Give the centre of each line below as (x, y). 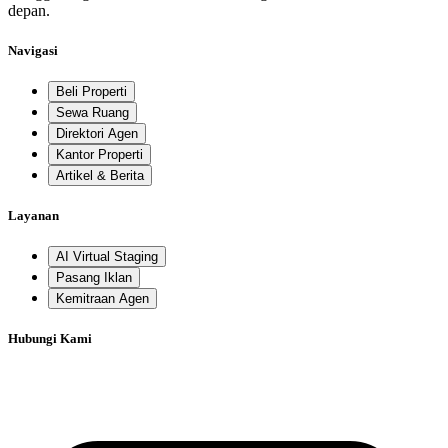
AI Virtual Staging (107, 257)
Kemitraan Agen (102, 299)
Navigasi (33, 50)
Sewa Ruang (92, 112)
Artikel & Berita (100, 175)
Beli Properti (91, 91)
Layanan (33, 215)
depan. (29, 11)
